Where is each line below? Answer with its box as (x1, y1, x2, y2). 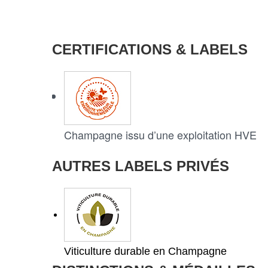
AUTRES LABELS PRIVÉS (52, 158, 229, 174)
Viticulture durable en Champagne (64, 245, 227, 257)
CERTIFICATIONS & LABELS (52, 41, 248, 57)
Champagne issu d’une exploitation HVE (64, 127, 257, 142)
